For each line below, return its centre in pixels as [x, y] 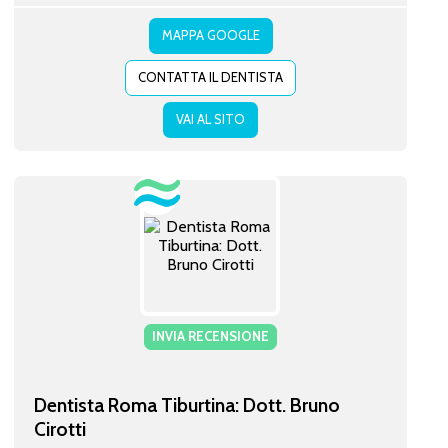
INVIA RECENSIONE [210, 335]
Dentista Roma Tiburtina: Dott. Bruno [186, 404]
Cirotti [59, 428]
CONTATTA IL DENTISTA [210, 76]
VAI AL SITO [210, 118]
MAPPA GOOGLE [210, 34]
